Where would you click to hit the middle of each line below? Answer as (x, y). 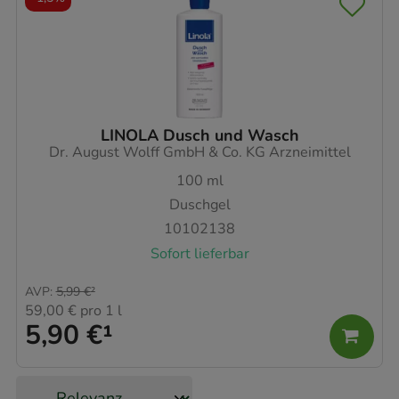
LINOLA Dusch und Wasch (199, 135)
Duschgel (199, 204)
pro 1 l (99, 311)
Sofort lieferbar (199, 253)
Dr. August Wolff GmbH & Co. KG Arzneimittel (199, 152)
